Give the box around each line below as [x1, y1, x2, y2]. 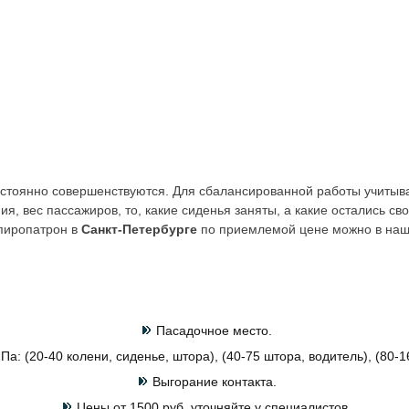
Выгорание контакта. [152, 374, 277, 389]
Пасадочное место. [156, 323, 272, 338]
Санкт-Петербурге [81, 222, 197, 236]
